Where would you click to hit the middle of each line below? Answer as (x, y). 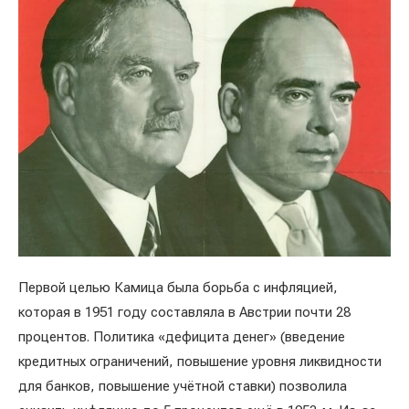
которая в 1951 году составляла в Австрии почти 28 (184, 312)
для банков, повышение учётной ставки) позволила (183, 386)
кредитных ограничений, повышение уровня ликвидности (200, 362)
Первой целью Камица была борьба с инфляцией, (178, 288)
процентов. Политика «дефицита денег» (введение (182, 337)
